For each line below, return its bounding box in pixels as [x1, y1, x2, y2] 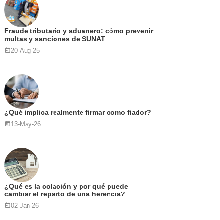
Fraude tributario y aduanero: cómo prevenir [4, 27, 153, 35]
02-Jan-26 [10, 202, 39, 209]
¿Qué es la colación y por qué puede [4, 182, 128, 190]
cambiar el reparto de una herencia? [4, 190, 125, 198]
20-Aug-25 [10, 47, 40, 54]
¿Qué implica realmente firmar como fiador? [4, 109, 151, 116]
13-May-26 [10, 120, 41, 128]
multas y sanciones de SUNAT [4, 35, 105, 43]
